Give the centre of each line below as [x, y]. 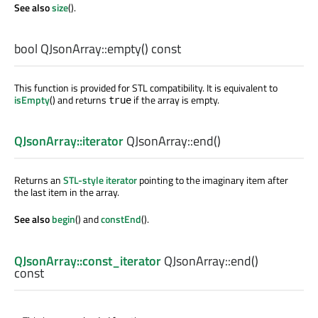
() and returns [79, 100]
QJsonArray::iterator [69, 141]
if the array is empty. [175, 100]
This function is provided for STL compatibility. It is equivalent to [146, 88]
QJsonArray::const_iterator [88, 261]
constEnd [121, 219]
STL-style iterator [100, 180]
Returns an [39, 180]
